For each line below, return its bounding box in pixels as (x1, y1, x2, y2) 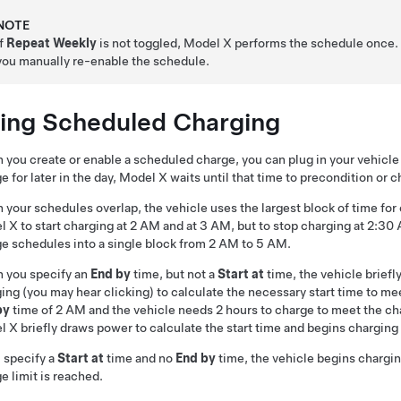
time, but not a (131, 267, 218, 281)
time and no (104, 351, 175, 365)
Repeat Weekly (6, 36, 98, 50)
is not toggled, (97, 36, 184, 50)
